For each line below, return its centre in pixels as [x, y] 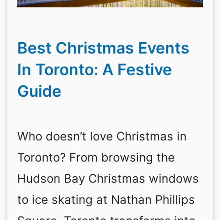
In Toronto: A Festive [95, 69]
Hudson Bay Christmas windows [108, 179]
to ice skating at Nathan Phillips [106, 200]
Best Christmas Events [103, 48]
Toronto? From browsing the [96, 157]
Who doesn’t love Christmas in [102, 136]
